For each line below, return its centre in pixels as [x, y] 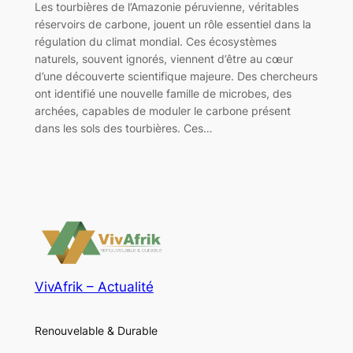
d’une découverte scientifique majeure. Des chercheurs [176, 76]
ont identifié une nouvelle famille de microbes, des [163, 93]
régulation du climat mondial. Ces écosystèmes [155, 41]
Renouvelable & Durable [96, 330]
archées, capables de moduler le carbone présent [162, 110]
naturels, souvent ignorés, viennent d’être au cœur [163, 58]
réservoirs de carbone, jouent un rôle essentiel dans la [173, 24]
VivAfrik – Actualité [94, 287]
